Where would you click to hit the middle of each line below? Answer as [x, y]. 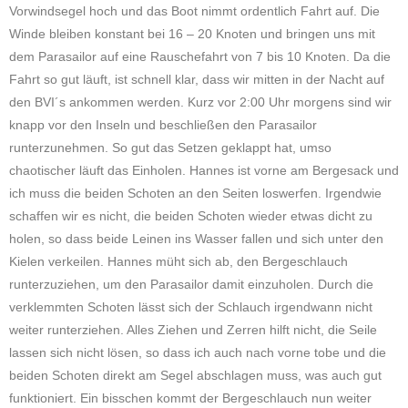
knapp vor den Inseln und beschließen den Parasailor [163, 125]
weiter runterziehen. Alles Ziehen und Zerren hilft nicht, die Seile [193, 330]
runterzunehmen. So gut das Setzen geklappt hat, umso [170, 148]
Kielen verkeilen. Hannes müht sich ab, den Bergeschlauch [178, 261]
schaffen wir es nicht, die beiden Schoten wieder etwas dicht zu [191, 216]
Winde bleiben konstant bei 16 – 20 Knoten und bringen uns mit [192, 34]
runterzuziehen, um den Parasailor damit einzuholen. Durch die [191, 284]
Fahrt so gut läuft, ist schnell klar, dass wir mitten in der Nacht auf [197, 79]
